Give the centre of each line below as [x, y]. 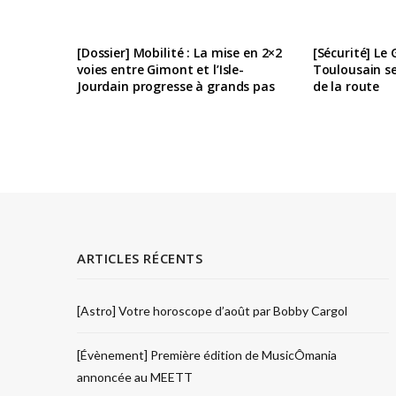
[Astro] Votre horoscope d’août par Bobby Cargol [212, 311]
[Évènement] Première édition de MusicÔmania [207, 355]
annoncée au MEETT [135, 377]
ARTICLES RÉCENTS [140, 258]
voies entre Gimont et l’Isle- [160, 69]
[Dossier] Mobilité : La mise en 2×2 [180, 53]
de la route [346, 86]
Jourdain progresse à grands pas [176, 86]
